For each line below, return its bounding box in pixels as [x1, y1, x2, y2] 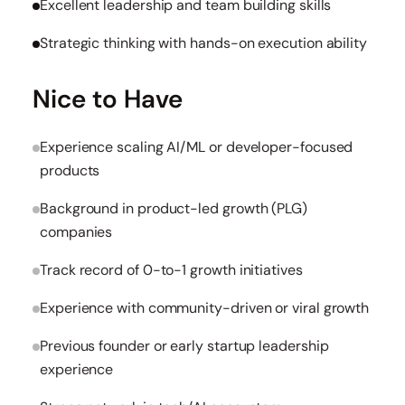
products [40, 161, 100, 180]
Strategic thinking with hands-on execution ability [40, 33, 367, 52]
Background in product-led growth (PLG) [40, 199, 307, 218]
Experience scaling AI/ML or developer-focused [40, 137, 353, 156]
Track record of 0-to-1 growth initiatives [40, 260, 303, 279]
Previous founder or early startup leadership [40, 336, 329, 355]
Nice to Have [33, 82, 183, 116]
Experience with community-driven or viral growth [40, 298, 370, 317]
